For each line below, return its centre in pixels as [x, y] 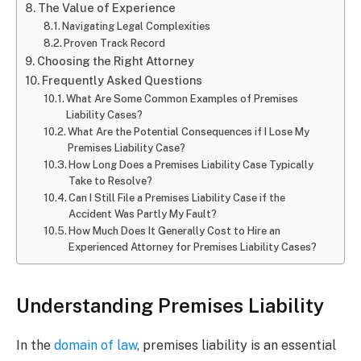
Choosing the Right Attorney [115, 61]
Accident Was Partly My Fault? [143, 214]
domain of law [95, 345]
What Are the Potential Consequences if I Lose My [189, 132]
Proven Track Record [115, 44]
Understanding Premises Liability [170, 305]
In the [35, 345]
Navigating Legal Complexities [137, 27]
